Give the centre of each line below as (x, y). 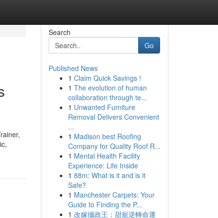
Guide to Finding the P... (105, 204)
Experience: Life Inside (103, 165)
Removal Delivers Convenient (113, 117)
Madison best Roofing (107, 136)
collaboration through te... (107, 97)
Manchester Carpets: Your (114, 195)
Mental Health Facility (107, 156)
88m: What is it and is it (109, 175)
